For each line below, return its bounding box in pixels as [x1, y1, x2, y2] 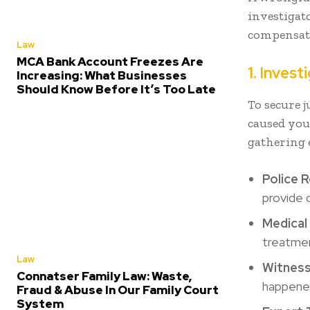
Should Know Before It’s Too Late [17, 81, 216, 97]
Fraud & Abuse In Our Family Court [17, 282, 219, 298]
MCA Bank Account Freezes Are [17, 53, 203, 69]
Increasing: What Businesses [17, 67, 187, 83]
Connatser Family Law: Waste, [17, 268, 192, 284]
